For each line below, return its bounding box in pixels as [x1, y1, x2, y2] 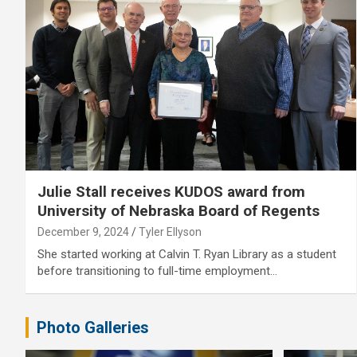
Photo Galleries [37, 318, 149, 338]
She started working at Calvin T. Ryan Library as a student [37, 247, 336, 262]
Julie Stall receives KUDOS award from [37, 182, 305, 202]
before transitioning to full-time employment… [37, 264, 277, 279]
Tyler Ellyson [139, 226, 202, 239]
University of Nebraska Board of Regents [37, 202, 320, 221]
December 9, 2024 [37, 226, 129, 239]
